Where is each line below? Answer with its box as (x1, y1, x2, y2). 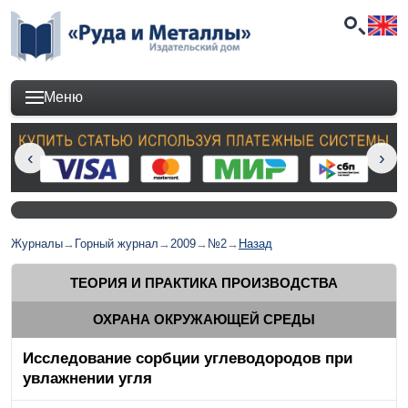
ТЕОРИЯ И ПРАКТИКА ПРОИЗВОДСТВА (70, 274, 338, 291)
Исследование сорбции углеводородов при (23, 350, 352, 368)
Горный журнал (75, 237, 158, 251)
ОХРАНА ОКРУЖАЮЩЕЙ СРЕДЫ (93, 311, 315, 328)
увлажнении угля (23, 370, 152, 388)
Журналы (11, 237, 63, 251)
